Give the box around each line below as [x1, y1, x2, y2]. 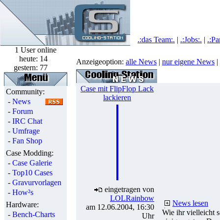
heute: [19, 55, 40, 63]
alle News [126, 57, 157, 66]
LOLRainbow [110, 194, 154, 202]
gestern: [13, 63, 40, 72]
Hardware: [6, 200, 39, 209]
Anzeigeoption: [76, 57, 126, 66]
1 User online [15, 46, 56, 54]
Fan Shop [12, 137, 42, 145]
